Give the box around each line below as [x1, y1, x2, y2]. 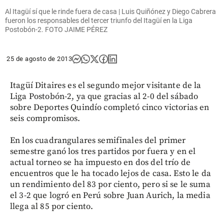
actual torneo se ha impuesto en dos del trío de [10, 156, 191, 168]
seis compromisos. [10, 112, 80, 124]
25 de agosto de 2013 [6, 54, 72, 62]
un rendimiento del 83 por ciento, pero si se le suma [10, 178, 210, 190]
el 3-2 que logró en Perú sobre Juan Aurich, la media [10, 189, 210, 201]
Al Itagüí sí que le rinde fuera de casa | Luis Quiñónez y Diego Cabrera [5, 7, 216, 15]
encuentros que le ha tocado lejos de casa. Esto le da [10, 167, 211, 179]
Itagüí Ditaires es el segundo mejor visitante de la [10, 79, 201, 91]
